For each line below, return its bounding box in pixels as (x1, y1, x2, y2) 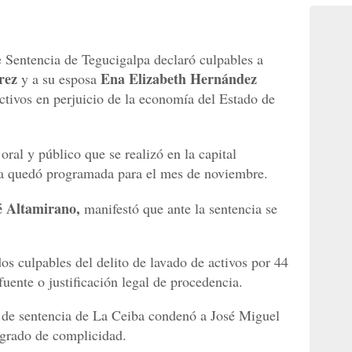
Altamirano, (6, 198, 80, 219)
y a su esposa (21, 69, 101, 89)
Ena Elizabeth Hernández (101, 68, 257, 90)
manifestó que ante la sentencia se (80, 199, 277, 218)
